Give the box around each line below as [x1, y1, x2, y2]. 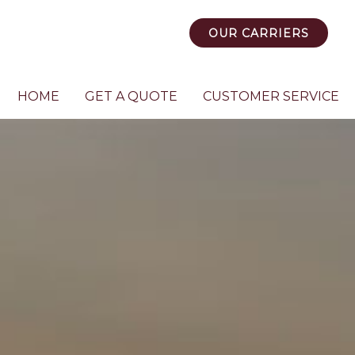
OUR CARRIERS [208, 25, 309, 40]
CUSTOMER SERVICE [203, 89, 339, 104]
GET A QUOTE [85, 89, 177, 104]
